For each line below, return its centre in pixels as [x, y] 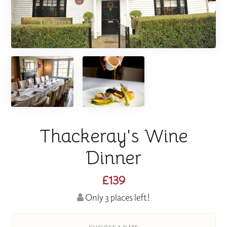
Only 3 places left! [117, 197]
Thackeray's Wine [113, 136]
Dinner [113, 158]
